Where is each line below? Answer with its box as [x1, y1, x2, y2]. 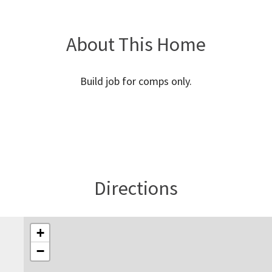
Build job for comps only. [80, 74, 192, 88]
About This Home [66, 32, 206, 56]
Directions [94, 176, 178, 200]
